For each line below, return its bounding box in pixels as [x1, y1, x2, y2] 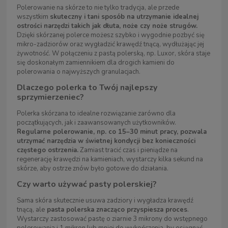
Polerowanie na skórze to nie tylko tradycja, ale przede [17, 3, 179, 13]
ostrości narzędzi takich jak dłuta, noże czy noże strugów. [17, 21, 197, 31]
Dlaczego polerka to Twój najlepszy [17, 82, 157, 94]
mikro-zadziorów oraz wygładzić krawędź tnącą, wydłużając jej [17, 40, 204, 49]
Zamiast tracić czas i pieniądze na [78, 146, 178, 155]
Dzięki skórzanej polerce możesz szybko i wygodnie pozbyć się [17, 31, 205, 40]
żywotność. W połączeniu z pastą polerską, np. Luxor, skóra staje [17, 49, 210, 59]
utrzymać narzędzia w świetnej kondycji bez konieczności [17, 136, 195, 146]
